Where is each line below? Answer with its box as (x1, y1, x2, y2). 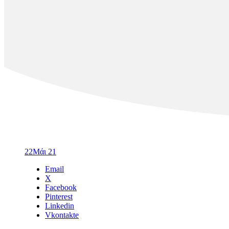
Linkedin (45, 201, 74, 211)
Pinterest (45, 192, 73, 201)
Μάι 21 (33, 147, 56, 156)
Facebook (45, 183, 77, 192)
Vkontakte (45, 211, 79, 220)
